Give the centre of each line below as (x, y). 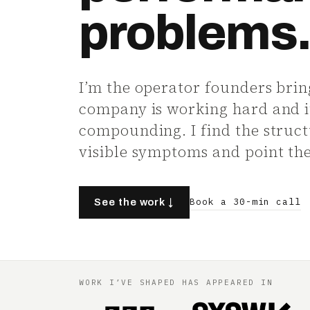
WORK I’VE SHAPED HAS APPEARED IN (176, 282)
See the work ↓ (135, 202)
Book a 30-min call (246, 201)
